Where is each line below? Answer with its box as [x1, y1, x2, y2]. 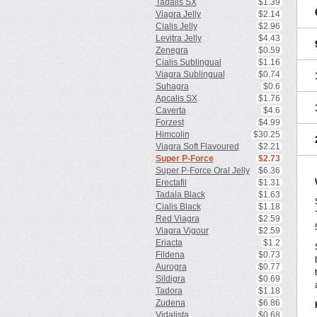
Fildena [155, 250, 185, 260]
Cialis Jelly [155, 21, 197, 31]
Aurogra [155, 262, 187, 272]
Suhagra [155, 81, 189, 91]
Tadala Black [155, 190, 205, 200]
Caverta [155, 105, 186, 115]
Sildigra [155, 274, 185, 284]
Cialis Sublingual [155, 57, 221, 67]
